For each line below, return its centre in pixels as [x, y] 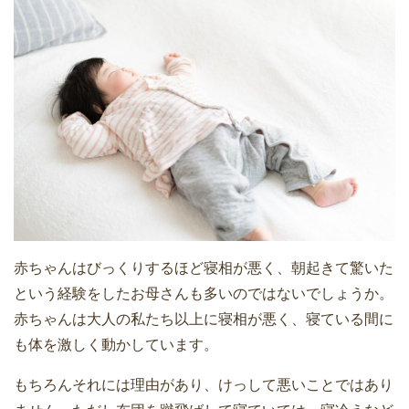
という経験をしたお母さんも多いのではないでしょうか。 [204, 294]
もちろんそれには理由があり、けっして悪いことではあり [204, 385]
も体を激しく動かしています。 [116, 345]
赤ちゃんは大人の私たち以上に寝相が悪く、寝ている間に [204, 320]
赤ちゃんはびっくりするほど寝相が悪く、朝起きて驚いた [204, 268]
